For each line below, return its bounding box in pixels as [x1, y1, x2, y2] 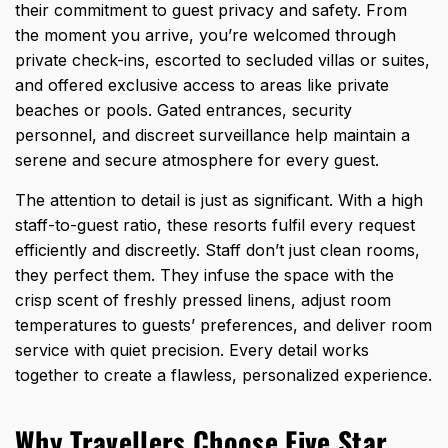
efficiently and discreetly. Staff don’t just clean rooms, [15, 240, 420, 261]
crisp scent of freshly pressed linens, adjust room [15, 290, 391, 311]
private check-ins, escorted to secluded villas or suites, [15, 50, 430, 71]
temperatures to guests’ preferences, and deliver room [15, 315, 432, 336]
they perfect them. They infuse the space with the [15, 265, 394, 286]
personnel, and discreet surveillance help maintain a [15, 125, 410, 146]
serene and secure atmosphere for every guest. [15, 150, 379, 171]
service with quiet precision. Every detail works [15, 340, 369, 361]
